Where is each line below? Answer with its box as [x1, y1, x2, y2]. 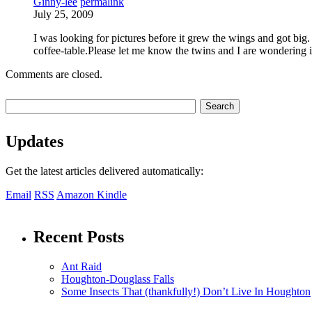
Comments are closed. [6, 68, 102, 80]
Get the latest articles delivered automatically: [6, 164, 203, 177]
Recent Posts [33, 227, 124, 246]
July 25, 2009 [33, 8, 93, 20]
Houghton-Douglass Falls [61, 272, 174, 285]
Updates [6, 132, 63, 150]
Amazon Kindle [56, 188, 127, 201]
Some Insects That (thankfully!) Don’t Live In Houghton [61, 285, 311, 297]
